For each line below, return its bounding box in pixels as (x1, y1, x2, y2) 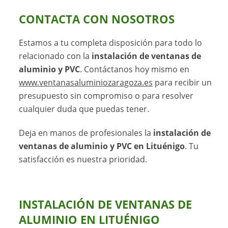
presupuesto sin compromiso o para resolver (19, 90, 194, 101)
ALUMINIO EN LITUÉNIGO (19, 212, 160, 227)
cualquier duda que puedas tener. (19, 103, 150, 115)
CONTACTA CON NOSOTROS (19, 11, 175, 26)
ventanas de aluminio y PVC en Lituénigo (19, 140, 185, 152)
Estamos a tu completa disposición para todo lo (19, 37, 203, 48)
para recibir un (153, 76, 212, 88)
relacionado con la (19, 50, 92, 62)
